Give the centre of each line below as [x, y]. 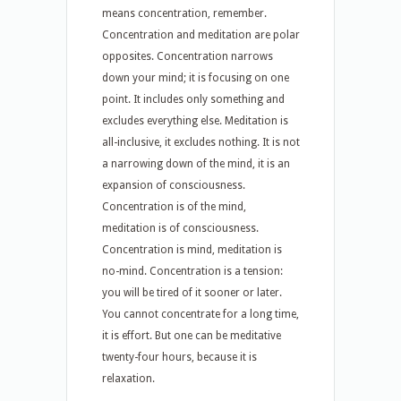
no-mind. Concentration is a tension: [192, 271]
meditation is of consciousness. [180, 228]
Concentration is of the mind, [174, 207]
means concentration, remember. [184, 13]
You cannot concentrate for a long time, [200, 314]
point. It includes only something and [193, 99]
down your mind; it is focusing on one [196, 78]
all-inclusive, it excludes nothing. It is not [201, 142]
